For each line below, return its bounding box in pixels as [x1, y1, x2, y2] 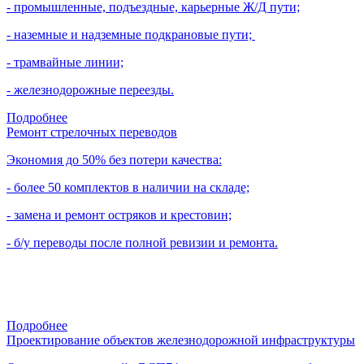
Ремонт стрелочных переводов [6, 124, 177, 139]
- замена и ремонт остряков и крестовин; [6, 207, 232, 222]
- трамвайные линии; [6, 54, 123, 69]
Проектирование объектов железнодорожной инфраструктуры [6, 332, 355, 347]
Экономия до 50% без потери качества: [6, 152, 222, 167]
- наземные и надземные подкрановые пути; [6, 27, 255, 41]
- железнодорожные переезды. [6, 82, 174, 97]
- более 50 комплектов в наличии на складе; [6, 180, 249, 194]
